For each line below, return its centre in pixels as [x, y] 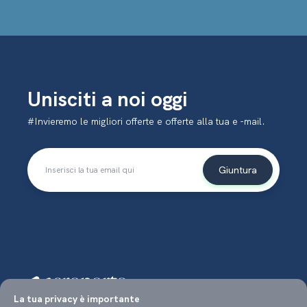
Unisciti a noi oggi [108, 99]
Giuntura [238, 170]
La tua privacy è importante [77, 299]
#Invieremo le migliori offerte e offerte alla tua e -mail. [146, 121]
